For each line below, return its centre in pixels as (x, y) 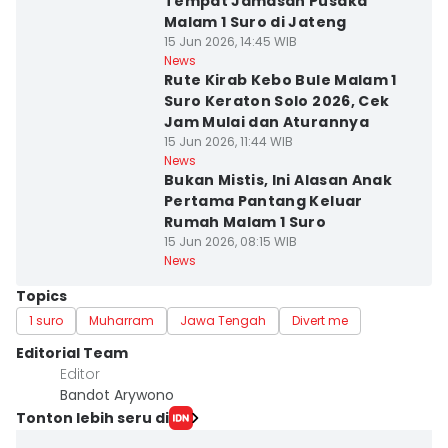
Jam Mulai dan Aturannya (266, 122)
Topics (41, 296)
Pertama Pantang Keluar (263, 201)
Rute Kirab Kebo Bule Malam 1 (280, 80)
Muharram (121, 320)
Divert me (320, 320)
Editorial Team (72, 353)
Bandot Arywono (117, 395)
